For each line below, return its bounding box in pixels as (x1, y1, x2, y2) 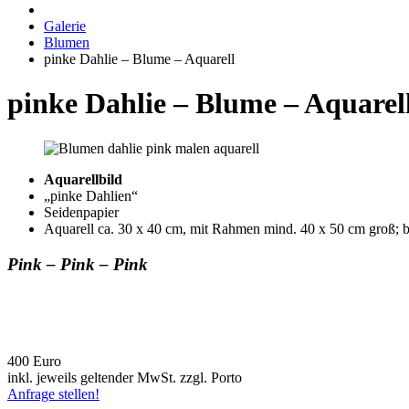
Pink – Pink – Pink (7, 254, 148, 274)
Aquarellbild (44, 171, 122, 187)
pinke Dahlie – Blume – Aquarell (44, 51, 235, 67)
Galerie (44, 18, 86, 34)
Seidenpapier (44, 204, 119, 220)
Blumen (44, 35, 89, 50)
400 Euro (7, 353, 61, 370)
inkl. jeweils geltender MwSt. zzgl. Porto (7, 370, 242, 386)
